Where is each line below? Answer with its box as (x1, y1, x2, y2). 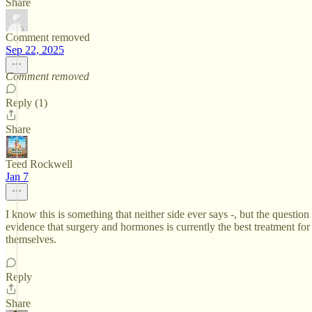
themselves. (6, 233, 56, 245)
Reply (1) (6, 97, 47, 109)
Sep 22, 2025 (6, 44, 64, 56)
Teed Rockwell (6, 158, 72, 170)
